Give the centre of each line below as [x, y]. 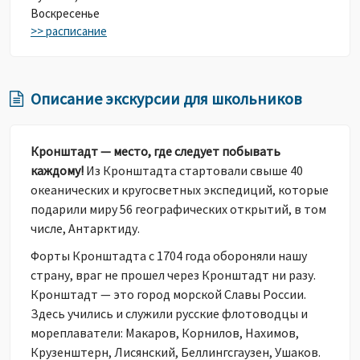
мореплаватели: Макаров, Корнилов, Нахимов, [165, 333]
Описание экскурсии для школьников [166, 98]
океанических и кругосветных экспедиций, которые [180, 190]
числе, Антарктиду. [85, 228]
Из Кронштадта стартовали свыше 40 [193, 170]
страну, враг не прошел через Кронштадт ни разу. [173, 275]
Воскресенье [65, 13]
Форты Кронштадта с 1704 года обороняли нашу [169, 256]
